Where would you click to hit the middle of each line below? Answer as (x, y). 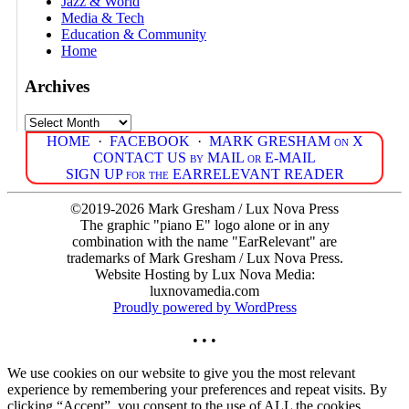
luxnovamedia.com (204, 290)
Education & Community (134, 35)
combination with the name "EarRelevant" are (204, 241)
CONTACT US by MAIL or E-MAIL (204, 157)
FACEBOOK (149, 141)
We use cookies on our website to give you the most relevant (181, 372)
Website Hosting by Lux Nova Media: (204, 274)
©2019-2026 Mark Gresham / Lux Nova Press (204, 208)
